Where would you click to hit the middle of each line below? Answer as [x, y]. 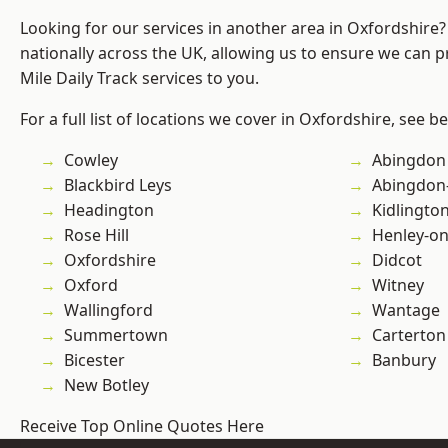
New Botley [106, 385]
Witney [398, 285]
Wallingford [108, 310]
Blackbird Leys [118, 185]
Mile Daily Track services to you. [139, 78]
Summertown [116, 335]
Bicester [94, 360]
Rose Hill [96, 235]
